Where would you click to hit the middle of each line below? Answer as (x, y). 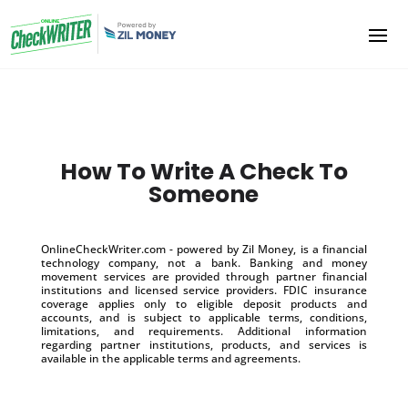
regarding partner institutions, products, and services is (204, 344)
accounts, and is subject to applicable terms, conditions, (204, 317)
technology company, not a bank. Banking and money (204, 262)
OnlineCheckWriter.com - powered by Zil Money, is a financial (204, 249)
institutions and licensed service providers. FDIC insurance (204, 290)
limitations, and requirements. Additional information (204, 331)
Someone (204, 194)
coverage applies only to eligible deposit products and (204, 303)
